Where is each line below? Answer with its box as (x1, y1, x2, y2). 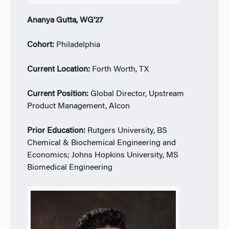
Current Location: (27, 65, 92, 74)
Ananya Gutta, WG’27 (27, 16, 103, 25)
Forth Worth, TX (91, 65, 149, 74)
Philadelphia (56, 41, 100, 50)
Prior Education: (27, 127, 87, 135)
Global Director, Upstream (90, 90, 184, 99)
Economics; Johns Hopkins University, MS (27, 151, 178, 160)
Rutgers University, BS (87, 127, 167, 135)
